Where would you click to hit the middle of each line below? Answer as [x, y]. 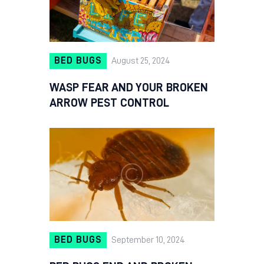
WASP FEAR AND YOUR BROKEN [129, 88]
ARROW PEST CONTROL [109, 103]
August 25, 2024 [141, 61]
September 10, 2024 [148, 240]
